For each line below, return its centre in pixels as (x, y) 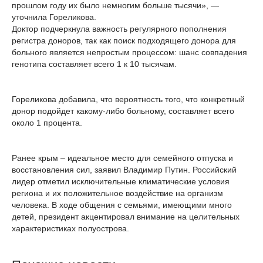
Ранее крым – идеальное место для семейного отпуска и (122, 158)
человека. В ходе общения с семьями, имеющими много (122, 205)
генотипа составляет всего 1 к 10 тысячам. (94, 64)
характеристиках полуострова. (70, 228)
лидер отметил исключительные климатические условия (121, 181)
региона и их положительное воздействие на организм (117, 193)
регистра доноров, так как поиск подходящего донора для (124, 40)
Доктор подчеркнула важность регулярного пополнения (119, 28)
